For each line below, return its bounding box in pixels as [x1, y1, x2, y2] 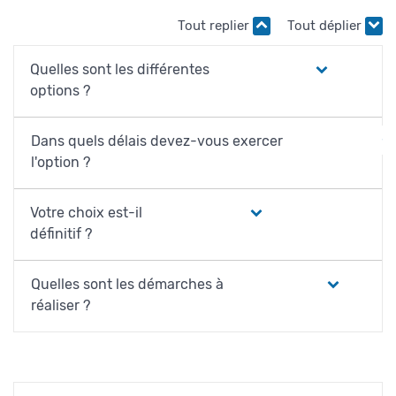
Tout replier [178, 18, 253, 34]
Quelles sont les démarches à [30, 275, 224, 293]
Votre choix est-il [29, 203, 142, 221]
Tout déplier [287, 18, 365, 34]
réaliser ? [30, 296, 90, 314]
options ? [30, 81, 91, 99]
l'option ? [31, 153, 91, 171]
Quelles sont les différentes [30, 60, 210, 78]
